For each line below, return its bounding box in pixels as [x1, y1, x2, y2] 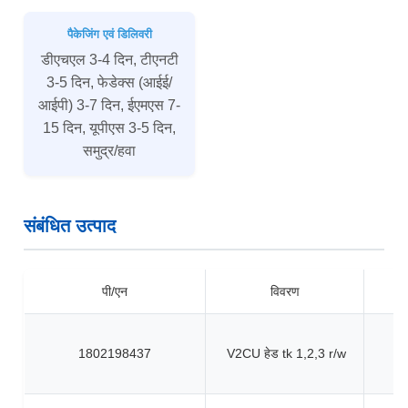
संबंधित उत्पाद [24, 216, 116, 236]
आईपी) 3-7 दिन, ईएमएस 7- [38, 97, 180, 113]
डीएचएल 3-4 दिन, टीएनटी [40, 51, 178, 67]
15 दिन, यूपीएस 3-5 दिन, [43, 119, 176, 136]
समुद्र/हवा [83, 142, 136, 158]
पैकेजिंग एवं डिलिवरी [66, 27, 152, 41]
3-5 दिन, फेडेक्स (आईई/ [46, 74, 172, 90]
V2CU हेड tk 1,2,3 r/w [227, 346, 346, 361]
